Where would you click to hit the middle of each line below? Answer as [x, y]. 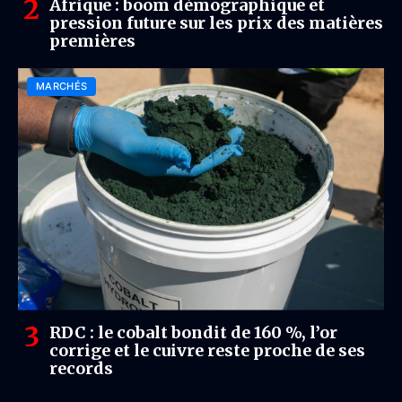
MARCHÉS [62, 86]
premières [92, 40]
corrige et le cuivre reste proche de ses [207, 350]
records [81, 368]
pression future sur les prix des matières [216, 22]
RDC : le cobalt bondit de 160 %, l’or [193, 332]
